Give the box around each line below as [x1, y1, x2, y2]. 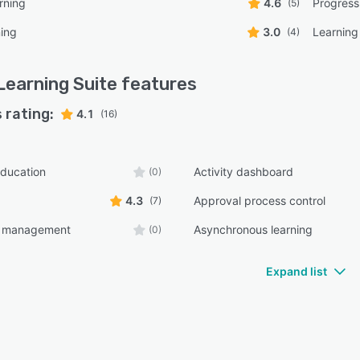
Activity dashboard [194, 165, 294, 178]
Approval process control [194, 194, 326, 207]
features [117, 73, 197, 95]
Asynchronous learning [194, 223, 313, 236]
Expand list [266, 264, 327, 278]
